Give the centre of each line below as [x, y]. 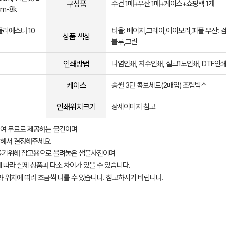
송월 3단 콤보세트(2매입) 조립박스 [159, 85]
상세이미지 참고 [133, 107]
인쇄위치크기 [76, 107]
